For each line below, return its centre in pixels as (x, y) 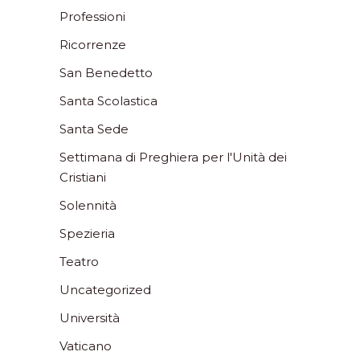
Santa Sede (94, 129)
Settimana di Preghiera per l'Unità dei (173, 157)
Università (90, 317)
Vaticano (86, 346)
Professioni (92, 16)
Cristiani (83, 177)
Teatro (79, 261)
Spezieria (87, 233)
